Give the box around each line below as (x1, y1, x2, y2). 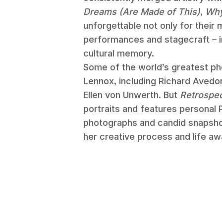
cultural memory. (83, 48, 154, 58)
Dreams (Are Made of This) (83, 6, 200, 17)
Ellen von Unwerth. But (83, 90, 180, 100)
